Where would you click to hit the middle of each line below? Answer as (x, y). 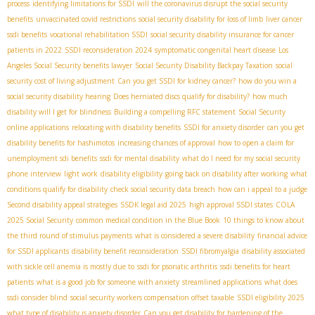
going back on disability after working (226, 174)
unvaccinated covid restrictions (86, 19)
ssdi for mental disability (140, 159)
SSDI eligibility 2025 (271, 298)
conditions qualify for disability (57, 189)
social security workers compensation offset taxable (152, 298)
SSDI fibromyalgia (210, 251)
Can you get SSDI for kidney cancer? (176, 81)
